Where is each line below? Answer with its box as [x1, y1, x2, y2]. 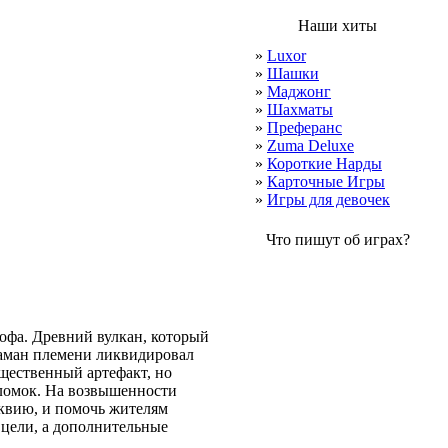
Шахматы [267, 101, 333, 118]
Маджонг [267, 83, 331, 100]
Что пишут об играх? [265, 231, 410, 248]
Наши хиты [298, 17, 377, 34]
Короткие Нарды [267, 155, 382, 172]
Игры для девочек [267, 191, 390, 208]
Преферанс [267, 119, 342, 136]
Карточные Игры [267, 173, 385, 190]
